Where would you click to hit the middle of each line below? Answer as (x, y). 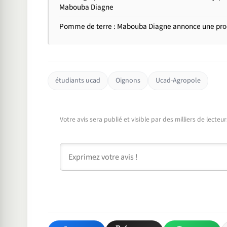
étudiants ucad (78, 81)
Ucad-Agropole (178, 81)
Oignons (128, 81)
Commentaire (83, 149)
